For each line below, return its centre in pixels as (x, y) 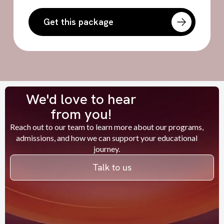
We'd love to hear (81, 99)
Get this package (78, 22)
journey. (107, 148)
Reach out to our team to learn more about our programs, (107, 126)
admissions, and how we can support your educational (107, 137)
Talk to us (112, 167)
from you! (81, 114)
